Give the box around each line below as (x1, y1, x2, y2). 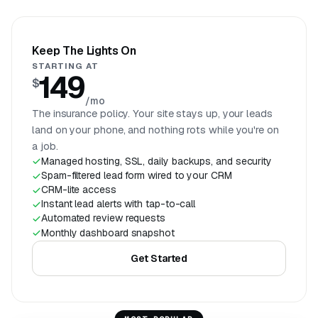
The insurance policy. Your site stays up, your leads (32, 106, 273, 120)
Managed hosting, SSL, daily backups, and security (41, 154, 273, 168)
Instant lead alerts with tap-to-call (41, 197, 196, 211)
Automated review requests (41, 212, 165, 225)
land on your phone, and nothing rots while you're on (32, 123, 279, 136)
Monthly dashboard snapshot (41, 226, 175, 239)
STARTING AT (32, 60, 99, 71)
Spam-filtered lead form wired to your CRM (41, 168, 232, 182)
